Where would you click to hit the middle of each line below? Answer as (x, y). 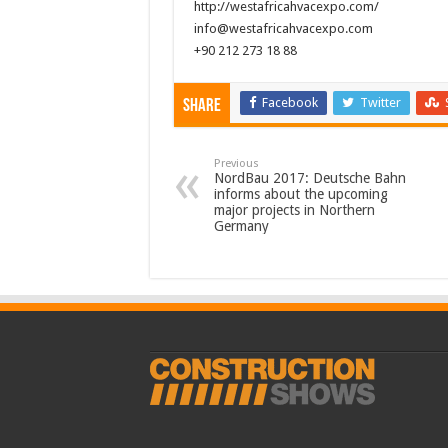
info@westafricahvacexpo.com (283, 28)
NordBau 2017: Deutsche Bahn (309, 177)
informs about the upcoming (300, 193)
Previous (236, 163)
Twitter (380, 102)
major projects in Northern (294, 209)
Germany (241, 225)
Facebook (289, 102)
